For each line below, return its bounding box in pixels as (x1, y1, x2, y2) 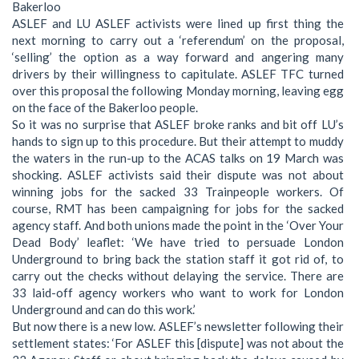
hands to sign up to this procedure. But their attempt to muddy (12, 134, 344, 149)
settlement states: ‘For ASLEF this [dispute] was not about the (12, 336, 344, 351)
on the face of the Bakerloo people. (12, 100, 198, 115)
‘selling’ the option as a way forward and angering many (12, 50, 344, 65)
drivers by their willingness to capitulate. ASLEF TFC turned (12, 67, 344, 82)
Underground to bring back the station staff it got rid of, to (12, 252, 344, 267)
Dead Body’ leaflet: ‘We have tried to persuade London (12, 235, 344, 250)
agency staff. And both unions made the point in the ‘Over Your (12, 218, 344, 233)
